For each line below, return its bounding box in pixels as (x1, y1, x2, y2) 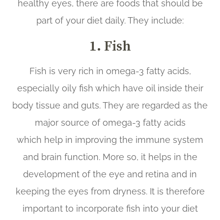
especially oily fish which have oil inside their (17, 82, 203, 93)
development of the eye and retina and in (23, 168, 197, 179)
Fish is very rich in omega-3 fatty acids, (29, 65, 191, 76)
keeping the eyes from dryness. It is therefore (15, 186, 205, 196)
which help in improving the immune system (17, 134, 203, 145)
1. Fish (89, 36, 131, 55)
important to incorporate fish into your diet (22, 203, 198, 214)
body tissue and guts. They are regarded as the (12, 100, 208, 110)
